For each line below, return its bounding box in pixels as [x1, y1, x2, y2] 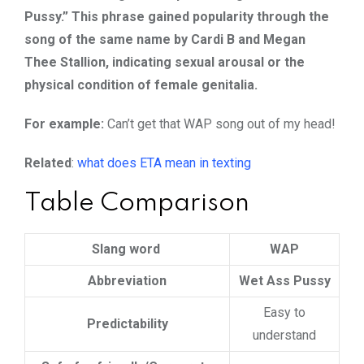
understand [253, 327, 316, 343]
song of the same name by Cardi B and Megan [24, 31, 305, 47]
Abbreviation [88, 272, 167, 288]
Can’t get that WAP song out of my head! [107, 115, 336, 132]
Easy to [263, 304, 305, 320]
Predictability [86, 315, 168, 331]
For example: [24, 115, 107, 132]
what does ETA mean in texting [77, 154, 251, 171]
